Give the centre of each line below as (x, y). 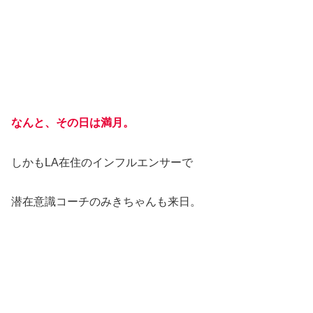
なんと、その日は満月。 (73, 122)
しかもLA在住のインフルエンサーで (108, 162)
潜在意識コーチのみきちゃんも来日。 (106, 202)
